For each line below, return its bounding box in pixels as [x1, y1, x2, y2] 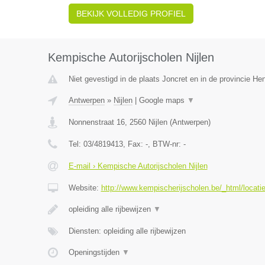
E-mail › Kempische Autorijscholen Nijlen [68, 161, 208, 170]
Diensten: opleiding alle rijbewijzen [68, 227, 186, 235]
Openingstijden [68, 248, 122, 257]
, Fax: [122, 140, 146, 148]
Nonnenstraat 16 [68, 118, 125, 127]
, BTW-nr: [147, 140, 183, 148]
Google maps [138, 96, 187, 105]
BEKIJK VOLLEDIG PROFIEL [76, 9, 186, 18]
